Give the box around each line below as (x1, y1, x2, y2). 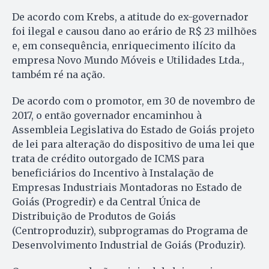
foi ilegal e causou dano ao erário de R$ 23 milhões (12, 25, 257, 38)
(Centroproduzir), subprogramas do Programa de (12, 225, 248, 237)
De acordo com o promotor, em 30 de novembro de (12, 95, 255, 107)
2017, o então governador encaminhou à (12, 109, 202, 122)
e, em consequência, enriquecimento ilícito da (12, 40, 235, 52)
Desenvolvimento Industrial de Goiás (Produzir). (12, 239, 246, 252)
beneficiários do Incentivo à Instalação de (12, 167, 214, 180)
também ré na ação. (12, 68, 105, 81)
